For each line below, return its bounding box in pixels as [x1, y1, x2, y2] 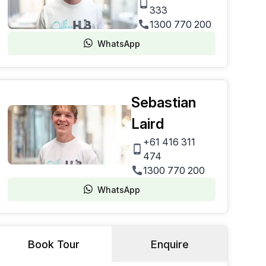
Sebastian [131, 94, 197, 111]
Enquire [150, 237, 189, 251]
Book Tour [28, 237, 80, 251]
